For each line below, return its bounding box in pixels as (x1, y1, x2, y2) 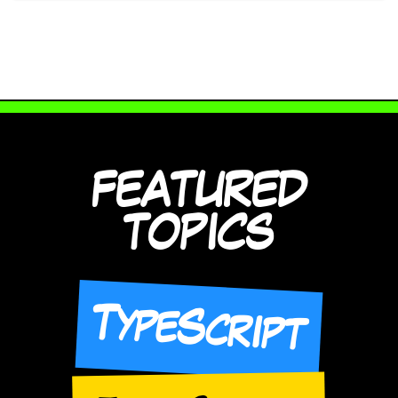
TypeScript (91, 303, 307, 356)
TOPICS (123, 214, 275, 257)
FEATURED (92, 171, 306, 214)
